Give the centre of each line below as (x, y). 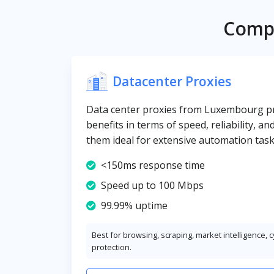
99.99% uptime (134, 206)
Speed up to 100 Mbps (152, 185)
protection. (112, 247)
